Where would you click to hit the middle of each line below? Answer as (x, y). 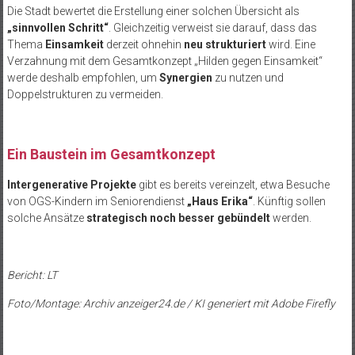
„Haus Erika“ (219, 202)
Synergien (185, 78)
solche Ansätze (46, 218)
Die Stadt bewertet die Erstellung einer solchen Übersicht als (153, 11)
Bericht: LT (32, 275)
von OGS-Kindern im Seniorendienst (97, 202)
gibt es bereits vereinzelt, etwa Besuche (233, 185)
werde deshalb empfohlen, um (83, 78)
